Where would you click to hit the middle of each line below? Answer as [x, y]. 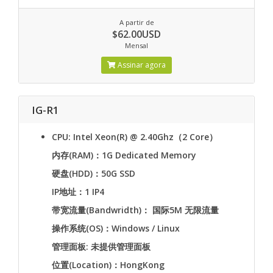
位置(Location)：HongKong [108, 265]
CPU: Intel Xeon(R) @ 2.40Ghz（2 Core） [135, 137]
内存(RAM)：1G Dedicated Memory [124, 155]
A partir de [136, 22]
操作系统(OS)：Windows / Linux [116, 228]
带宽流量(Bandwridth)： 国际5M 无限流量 [135, 210]
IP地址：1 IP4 [78, 192]
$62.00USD [136, 34]
